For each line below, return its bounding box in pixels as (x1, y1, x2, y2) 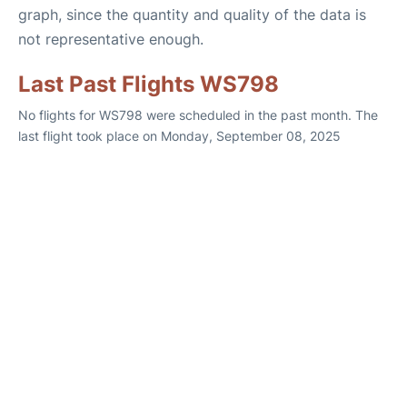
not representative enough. (18, 30, 203, 48)
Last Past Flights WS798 (18, 71, 279, 97)
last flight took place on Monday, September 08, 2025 (18, 128, 341, 144)
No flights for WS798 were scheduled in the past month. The (18, 107, 378, 123)
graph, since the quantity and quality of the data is (18, 5, 366, 24)
